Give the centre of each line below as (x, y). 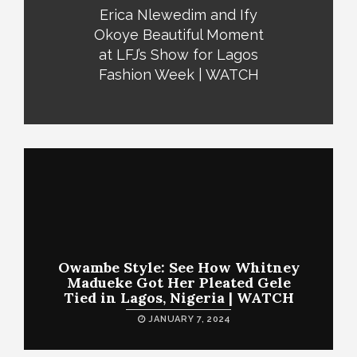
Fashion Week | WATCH (178, 74)
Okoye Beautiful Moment (178, 34)
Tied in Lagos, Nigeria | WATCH (178, 297)
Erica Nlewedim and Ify (178, 14)
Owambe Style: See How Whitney (178, 267)
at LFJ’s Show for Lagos (178, 54)
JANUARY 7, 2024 (188, 319)
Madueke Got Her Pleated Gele (178, 282)
